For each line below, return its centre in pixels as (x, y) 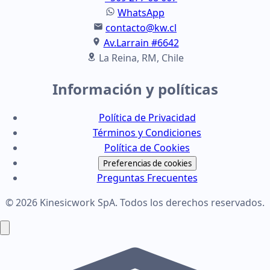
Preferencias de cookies (147, 163)
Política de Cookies (147, 147)
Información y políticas (135, 89)
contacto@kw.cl (141, 27)
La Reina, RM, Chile (141, 58)
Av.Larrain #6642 (141, 42)
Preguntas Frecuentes (147, 177)
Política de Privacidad (147, 117)
